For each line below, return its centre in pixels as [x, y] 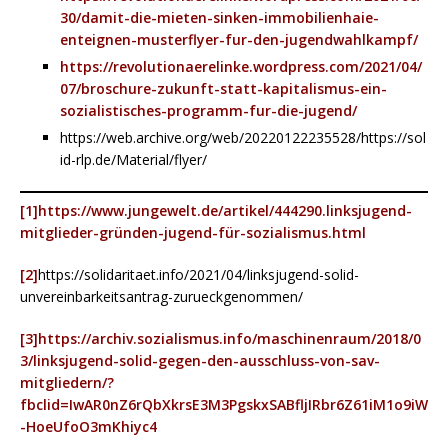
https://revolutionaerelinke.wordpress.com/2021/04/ [241, 66]
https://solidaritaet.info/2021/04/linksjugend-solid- [198, 274]
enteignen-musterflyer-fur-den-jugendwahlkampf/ [239, 39]
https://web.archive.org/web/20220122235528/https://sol [243, 137]
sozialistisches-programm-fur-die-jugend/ [208, 110]
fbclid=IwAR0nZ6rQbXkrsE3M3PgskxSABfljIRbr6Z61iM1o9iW [224, 404]
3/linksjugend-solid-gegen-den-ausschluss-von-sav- [200, 360]
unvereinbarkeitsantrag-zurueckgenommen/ [161, 296]
